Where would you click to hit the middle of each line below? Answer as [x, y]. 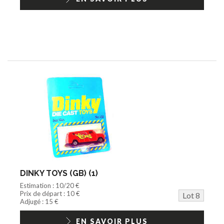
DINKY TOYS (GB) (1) [59, 173]
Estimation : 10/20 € [50, 185]
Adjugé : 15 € [39, 201]
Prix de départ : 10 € [50, 193]
